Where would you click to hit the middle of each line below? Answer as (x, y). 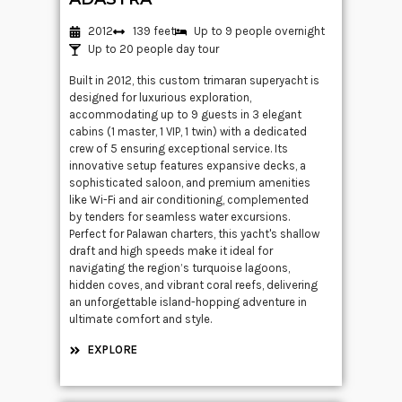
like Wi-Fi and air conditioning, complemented (189, 200)
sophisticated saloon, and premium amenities (190, 183)
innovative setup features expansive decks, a (188, 166)
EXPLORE (113, 350)
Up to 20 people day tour (154, 49)
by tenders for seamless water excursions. (180, 217)
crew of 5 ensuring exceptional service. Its (179, 149)
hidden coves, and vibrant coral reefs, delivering (194, 285)
